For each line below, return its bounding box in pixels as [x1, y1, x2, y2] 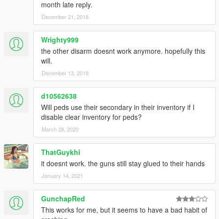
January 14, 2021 [42, 172, 83, 180]
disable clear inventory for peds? [41, 112, 142, 122]
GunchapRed [41, 194, 85, 204]
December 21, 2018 [42, 13, 88, 21]
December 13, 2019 [42, 69, 88, 77]
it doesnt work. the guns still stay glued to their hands [41, 158, 205, 169]
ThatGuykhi [41, 147, 80, 157]
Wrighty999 [41, 35, 79, 45]
